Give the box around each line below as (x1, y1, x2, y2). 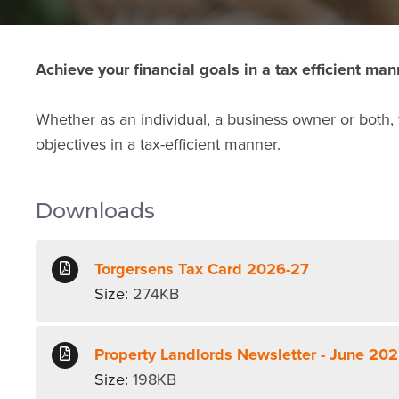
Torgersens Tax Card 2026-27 (94, 258, 310, 279)
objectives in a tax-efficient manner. (36, 134, 281, 154)
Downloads (36, 198, 156, 224)
